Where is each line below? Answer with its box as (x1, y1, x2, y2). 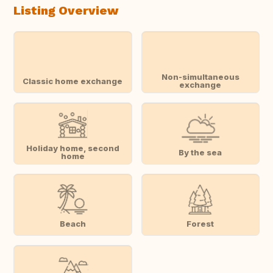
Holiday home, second (26, 143, 119, 154)
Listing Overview (13, 3, 118, 18)
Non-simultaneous (161, 72, 239, 82)
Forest (186, 218, 214, 229)
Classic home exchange (23, 76, 123, 86)
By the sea (179, 147, 222, 157)
